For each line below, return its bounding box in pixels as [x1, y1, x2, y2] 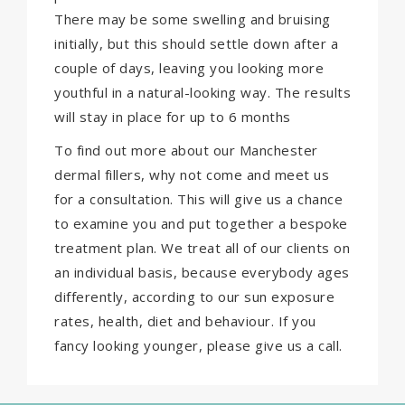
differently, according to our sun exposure [54, 287, 334, 306]
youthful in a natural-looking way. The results [54, 82, 351, 101]
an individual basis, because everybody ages [54, 263, 350, 282]
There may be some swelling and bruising [54, 9, 331, 28]
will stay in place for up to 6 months [54, 107, 291, 126]
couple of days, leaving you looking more [54, 58, 324, 77]
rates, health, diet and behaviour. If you [54, 312, 316, 331]
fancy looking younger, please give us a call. [54, 336, 343, 355]
